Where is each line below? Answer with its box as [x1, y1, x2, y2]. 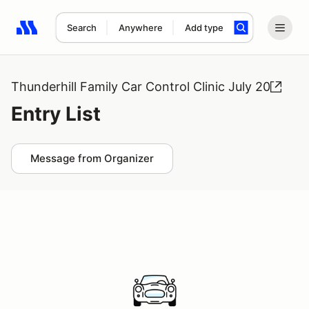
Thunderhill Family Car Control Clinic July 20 [11, 79, 270, 94]
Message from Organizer [30, 152, 154, 165]
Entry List [11, 102, 101, 126]
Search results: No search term [16, 28, 177, 42]
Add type [184, 22, 223, 33]
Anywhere [118, 22, 163, 33]
